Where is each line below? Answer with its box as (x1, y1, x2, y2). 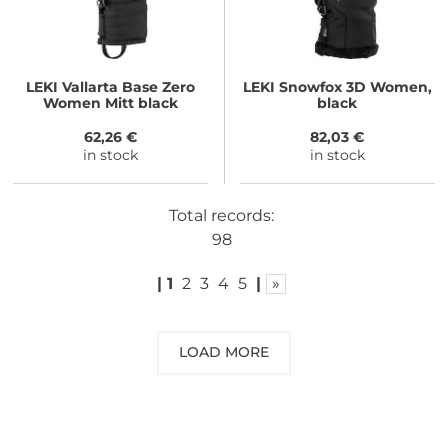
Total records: (169, 205, 274, 225)
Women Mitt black (43, 94, 179, 113)
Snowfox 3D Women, (274, 78, 432, 97)
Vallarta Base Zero (58, 78, 196, 97)
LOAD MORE (179, 343, 269, 362)
